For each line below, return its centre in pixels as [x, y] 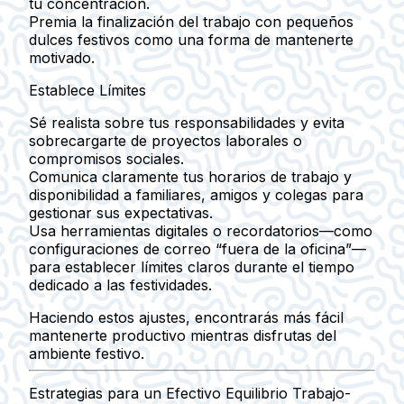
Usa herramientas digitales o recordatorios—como [201, 231]
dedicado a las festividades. [120, 285]
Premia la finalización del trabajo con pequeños [191, 22]
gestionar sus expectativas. [121, 213]
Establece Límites [87, 91]
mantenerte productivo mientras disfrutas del [183, 336]
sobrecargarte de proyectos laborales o [165, 141]
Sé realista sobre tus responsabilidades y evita [187, 123]
